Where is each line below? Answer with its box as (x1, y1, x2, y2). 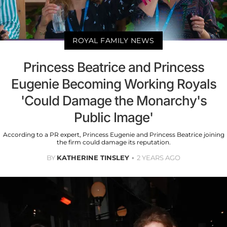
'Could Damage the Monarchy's (20, 93, 207, 109)
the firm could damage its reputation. (56, 138, 171, 146)
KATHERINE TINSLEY (57, 154, 129, 162)
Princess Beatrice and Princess (23, 59, 204, 75)
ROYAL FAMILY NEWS (72, 36, 155, 46)
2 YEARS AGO (137, 154, 180, 162)
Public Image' (74, 109, 153, 126)
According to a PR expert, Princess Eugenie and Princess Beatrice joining (3, 131, 224, 139)
